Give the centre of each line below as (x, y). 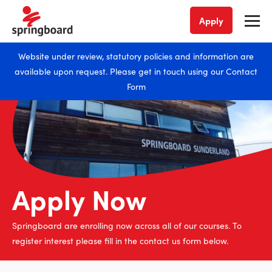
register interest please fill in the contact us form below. (120, 240)
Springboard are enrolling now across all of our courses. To (127, 225)
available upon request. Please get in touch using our (120, 71)
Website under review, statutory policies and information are (136, 56)
